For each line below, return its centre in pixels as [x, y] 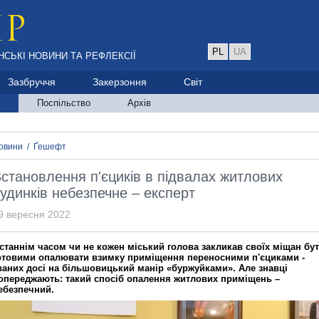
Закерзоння [120, 82]
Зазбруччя [32, 82]
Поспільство [64, 103]
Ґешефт [50, 147]
